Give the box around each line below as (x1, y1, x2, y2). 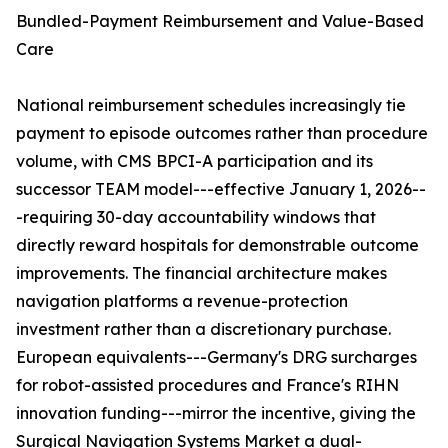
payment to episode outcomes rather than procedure (16, 123, 428, 144)
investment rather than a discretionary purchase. (16, 319, 391, 340)
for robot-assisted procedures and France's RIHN (16, 375, 399, 396)
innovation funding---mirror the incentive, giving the (16, 403, 416, 424)
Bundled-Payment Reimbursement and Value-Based (16, 11, 424, 32)
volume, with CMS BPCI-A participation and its (16, 151, 373, 172)
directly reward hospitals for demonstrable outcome (16, 235, 419, 256)
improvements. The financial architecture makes (16, 263, 387, 284)
